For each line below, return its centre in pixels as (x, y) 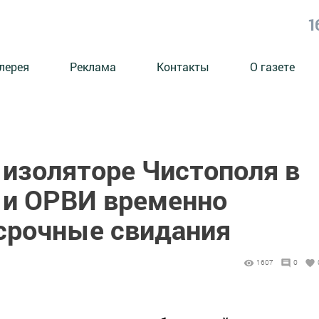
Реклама (93, 66)
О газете (272, 66)
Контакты (183, 66)
